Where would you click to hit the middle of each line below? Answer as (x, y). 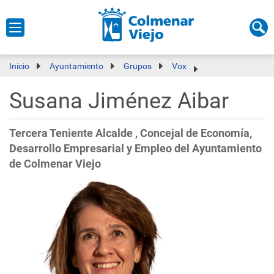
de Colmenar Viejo (55, 164)
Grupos (138, 66)
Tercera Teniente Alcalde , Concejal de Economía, (131, 133)
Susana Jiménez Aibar (119, 101)
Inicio (19, 66)
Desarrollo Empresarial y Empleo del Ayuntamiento (135, 148)
